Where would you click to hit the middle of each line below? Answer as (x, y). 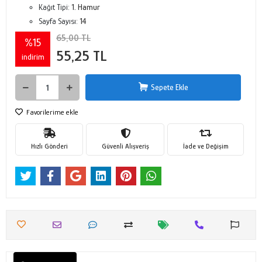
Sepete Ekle (169, 87)
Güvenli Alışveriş (125, 146)
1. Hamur (86, 7)
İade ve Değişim (206, 146)
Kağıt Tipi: (55, 7)
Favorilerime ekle (51, 112)
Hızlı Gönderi (49, 146)
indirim (33, 56)
